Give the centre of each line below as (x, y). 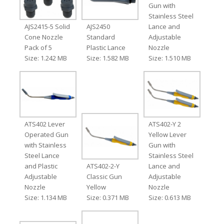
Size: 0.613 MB (170, 197)
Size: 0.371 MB (107, 197)
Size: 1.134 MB (45, 197)
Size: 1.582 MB (107, 58)
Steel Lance (42, 155)
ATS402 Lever (44, 124)
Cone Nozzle (43, 37)
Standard (100, 37)
